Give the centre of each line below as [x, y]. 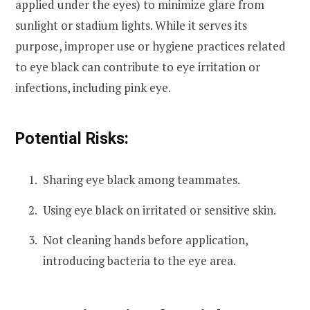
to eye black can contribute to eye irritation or [138, 67]
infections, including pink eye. [93, 88]
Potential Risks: [72, 138]
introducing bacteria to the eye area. [139, 261]
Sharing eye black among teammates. [142, 179]
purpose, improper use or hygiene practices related [151, 46]
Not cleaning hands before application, [145, 240]
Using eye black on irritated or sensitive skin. [159, 210]
